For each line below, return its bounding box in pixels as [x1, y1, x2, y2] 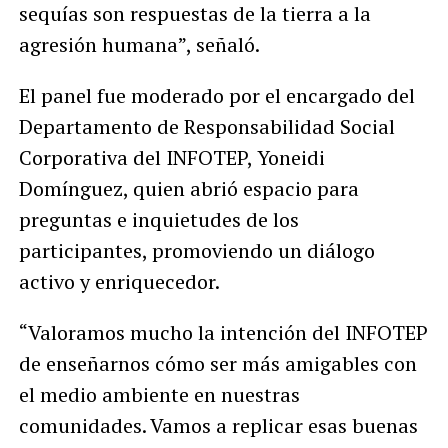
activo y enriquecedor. [18, 267, 220, 295]
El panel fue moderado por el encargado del [18, 81, 415, 109]
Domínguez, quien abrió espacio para [18, 174, 359, 202]
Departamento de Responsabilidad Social [18, 112, 395, 140]
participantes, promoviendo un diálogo [18, 236, 375, 264]
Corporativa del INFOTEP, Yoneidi [18, 143, 325, 171]
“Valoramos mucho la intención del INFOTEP [18, 318, 428, 346]
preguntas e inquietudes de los [18, 205, 299, 233]
